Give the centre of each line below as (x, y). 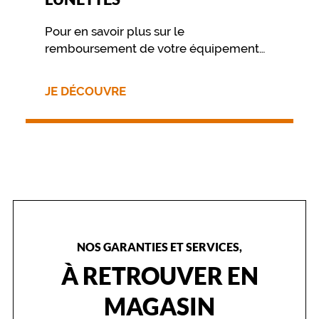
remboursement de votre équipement (152, 49)
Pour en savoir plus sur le (115, 32)
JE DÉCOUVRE (85, 91)
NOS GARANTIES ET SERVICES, (159, 247)
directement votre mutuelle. (124, 83)
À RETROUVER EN (159, 276)
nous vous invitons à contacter (129, 66)
